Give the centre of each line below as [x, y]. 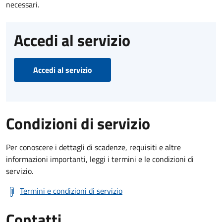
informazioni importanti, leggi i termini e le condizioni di [100, 159]
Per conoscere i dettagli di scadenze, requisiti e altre [93, 147]
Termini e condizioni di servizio [71, 191]
